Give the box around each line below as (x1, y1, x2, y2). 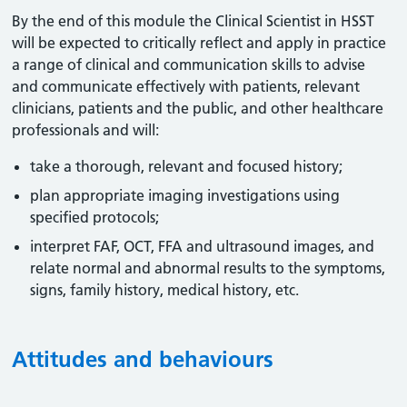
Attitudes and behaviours (12, 346, 274, 372)
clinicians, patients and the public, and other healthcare (12, 99, 384, 117)
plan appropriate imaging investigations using (30, 186, 341, 204)
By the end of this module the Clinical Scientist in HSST (12, 12, 375, 30)
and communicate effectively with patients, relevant (12, 77, 361, 95)
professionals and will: (12, 121, 160, 139)
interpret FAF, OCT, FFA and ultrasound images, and (30, 237, 375, 255)
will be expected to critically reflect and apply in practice (12, 34, 387, 52)
